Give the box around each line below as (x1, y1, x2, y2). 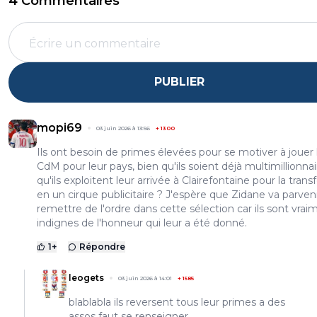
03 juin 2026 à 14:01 (118, 274, 172, 282)
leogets (69, 272, 104, 283)
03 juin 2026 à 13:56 (96, 124, 150, 132)
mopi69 (37, 120, 82, 134)
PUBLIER (154, 75, 204, 88)
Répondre (79, 241, 125, 252)
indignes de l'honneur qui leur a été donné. (37, 216, 247, 229)
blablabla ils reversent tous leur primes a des (69, 295, 285, 309)
